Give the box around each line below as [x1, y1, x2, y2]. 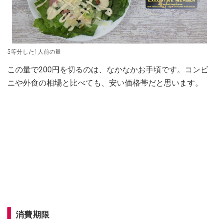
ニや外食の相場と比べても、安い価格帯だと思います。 [7, 78, 203, 88]
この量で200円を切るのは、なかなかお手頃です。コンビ [7, 65, 208, 74]
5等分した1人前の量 [7, 48, 61, 55]
